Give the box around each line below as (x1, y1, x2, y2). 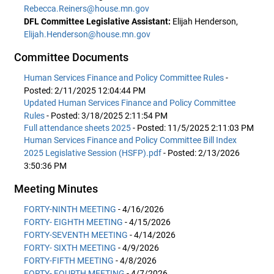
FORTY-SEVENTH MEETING (24, 230, 128, 240)
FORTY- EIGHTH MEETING (24, 217, 123, 227)
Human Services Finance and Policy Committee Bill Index (24, 135, 237, 145)
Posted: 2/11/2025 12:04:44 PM (24, 86, 146, 95)
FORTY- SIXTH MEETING (24, 243, 116, 253)
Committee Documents (14, 51, 129, 64)
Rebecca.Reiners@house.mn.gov (24, 4, 149, 13)
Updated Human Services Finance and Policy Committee (24, 98, 235, 108)
